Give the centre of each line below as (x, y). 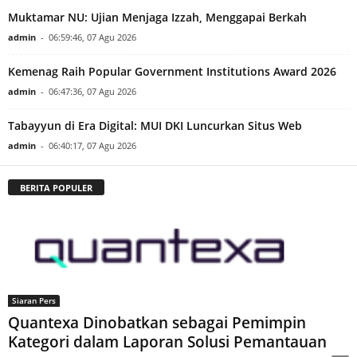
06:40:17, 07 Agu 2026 (92, 145)
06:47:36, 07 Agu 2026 (92, 91)
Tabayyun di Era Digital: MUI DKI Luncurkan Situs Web (155, 125)
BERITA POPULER (56, 187)
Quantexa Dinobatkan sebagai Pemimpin (157, 323)
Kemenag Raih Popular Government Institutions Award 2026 (172, 71)
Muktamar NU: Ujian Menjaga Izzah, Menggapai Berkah (157, 17)
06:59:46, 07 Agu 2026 (92, 37)
